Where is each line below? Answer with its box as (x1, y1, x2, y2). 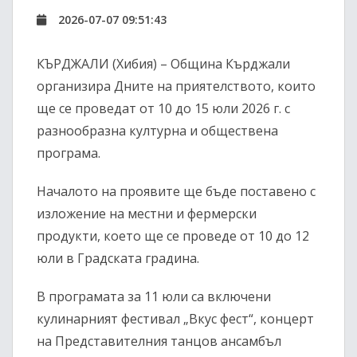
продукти (37, 227, 97, 245)
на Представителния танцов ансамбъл (37, 332, 281, 351)
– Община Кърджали (157, 55, 290, 73)
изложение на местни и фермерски (37, 205, 257, 223)
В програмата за (37, 288, 144, 306)
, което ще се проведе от (97, 227, 258, 245)
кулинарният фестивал (37, 310, 183, 328)
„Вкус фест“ (183, 310, 253, 328)
